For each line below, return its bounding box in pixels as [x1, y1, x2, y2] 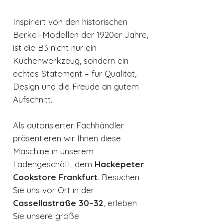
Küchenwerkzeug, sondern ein [13, 55, 128, 66]
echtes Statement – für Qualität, [13, 68, 136, 79]
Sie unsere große [13, 211, 79, 222]
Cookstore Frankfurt [13, 172, 98, 183]
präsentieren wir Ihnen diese [13, 133, 121, 144]
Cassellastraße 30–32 [13, 198, 104, 209]
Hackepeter [95, 159, 144, 170]
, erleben [104, 198, 137, 209]
